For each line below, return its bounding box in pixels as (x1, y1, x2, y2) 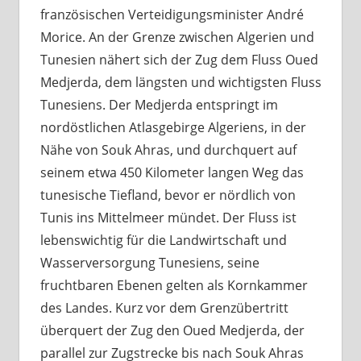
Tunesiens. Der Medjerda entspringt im (39, 95, 278, 114)
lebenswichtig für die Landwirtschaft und (39, 230, 287, 249)
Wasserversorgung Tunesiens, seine (39, 253, 259, 272)
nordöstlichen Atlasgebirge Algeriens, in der (39, 118, 306, 136)
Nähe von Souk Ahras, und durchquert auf (39, 140, 297, 159)
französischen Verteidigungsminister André (39, 5, 304, 23)
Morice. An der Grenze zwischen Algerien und (39, 27, 314, 46)
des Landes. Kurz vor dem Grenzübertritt (39, 298, 288, 317)
